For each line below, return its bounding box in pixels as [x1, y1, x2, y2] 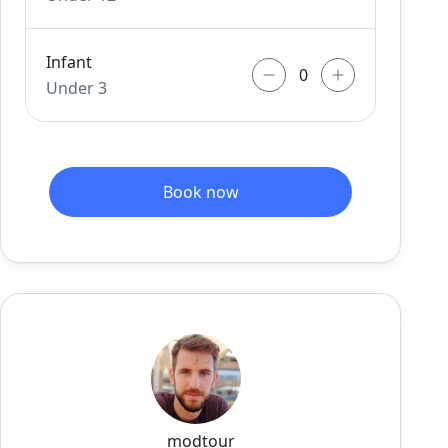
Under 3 [46, 77, 108, 99]
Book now [162, 181, 239, 203]
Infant [46, 51, 93, 73]
